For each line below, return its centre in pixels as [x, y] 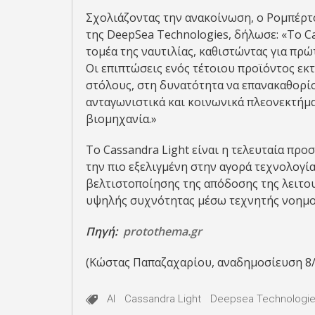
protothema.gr [162, 231]
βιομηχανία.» [121, 119]
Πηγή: [104, 231]
